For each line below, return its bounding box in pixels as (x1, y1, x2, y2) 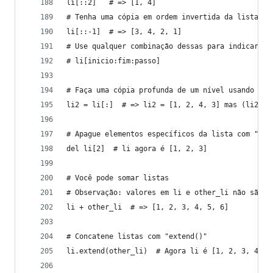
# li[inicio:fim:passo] (66, 57, 160, 65)
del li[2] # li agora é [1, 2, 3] (66, 144, 207, 153)
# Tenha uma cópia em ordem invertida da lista (66, 13, 258, 21)
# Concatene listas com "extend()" (66, 232, 207, 241)
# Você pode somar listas (66, 174, 169, 182)
